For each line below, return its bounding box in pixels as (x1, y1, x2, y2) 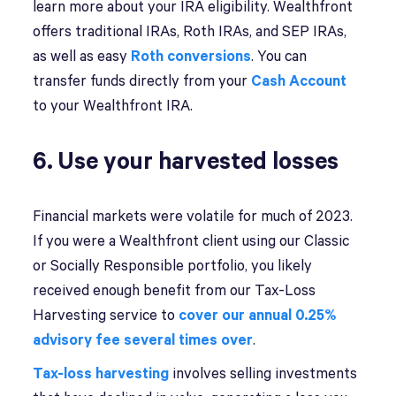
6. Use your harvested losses (33, 148, 339, 176)
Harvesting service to (33, 308, 179, 324)
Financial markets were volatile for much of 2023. (33, 209, 354, 225)
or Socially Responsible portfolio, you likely (33, 258, 313, 275)
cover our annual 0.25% (179, 308, 337, 324)
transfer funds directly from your (33, 73, 252, 90)
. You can (251, 49, 308, 65)
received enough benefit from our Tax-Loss (33, 283, 316, 300)
